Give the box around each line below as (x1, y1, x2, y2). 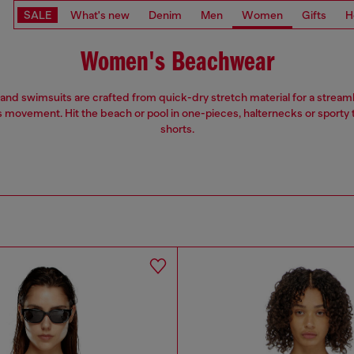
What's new (70, 8, 130, 21)
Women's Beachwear (80, 49, 274, 77)
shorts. (160, 122, 194, 136)
